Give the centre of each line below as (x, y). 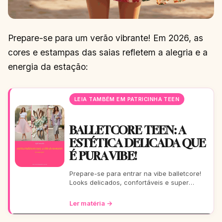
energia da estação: (48, 66)
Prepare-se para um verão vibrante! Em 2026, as (106, 38)
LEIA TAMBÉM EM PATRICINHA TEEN (127, 99)
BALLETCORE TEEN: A (127, 130)
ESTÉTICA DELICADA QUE (138, 143)
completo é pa (92, 200)
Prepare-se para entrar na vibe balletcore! (135, 173)
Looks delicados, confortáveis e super (129, 182)
